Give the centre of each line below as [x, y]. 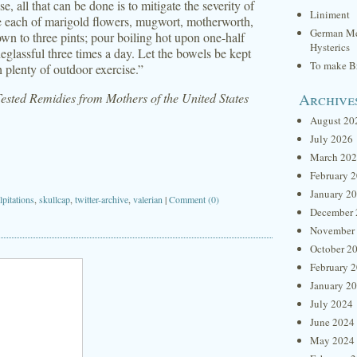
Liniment [330, 14]
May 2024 [332, 340]
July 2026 [331, 139]
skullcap [55, 199]
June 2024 [332, 322]
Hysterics [330, 47]
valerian [148, 199]
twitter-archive [102, 199]
